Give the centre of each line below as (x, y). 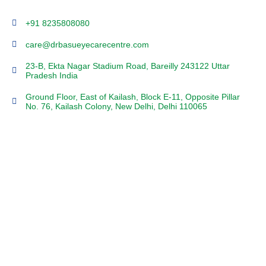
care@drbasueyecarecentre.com (87, 45)
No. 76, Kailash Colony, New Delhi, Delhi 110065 (116, 106)
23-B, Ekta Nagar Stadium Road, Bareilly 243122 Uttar (127, 66)
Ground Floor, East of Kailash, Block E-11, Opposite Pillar (132, 97)
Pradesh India (51, 75)
